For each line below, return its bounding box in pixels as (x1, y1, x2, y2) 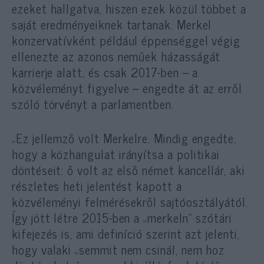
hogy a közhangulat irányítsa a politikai (12, 143, 220, 164)
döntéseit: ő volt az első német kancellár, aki (12, 159, 245, 180)
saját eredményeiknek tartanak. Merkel (12, 14, 212, 34)
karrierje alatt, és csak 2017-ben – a (12, 61, 199, 82)
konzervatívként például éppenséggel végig (12, 29, 241, 50)
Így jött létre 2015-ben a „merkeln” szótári (12, 207, 232, 227)
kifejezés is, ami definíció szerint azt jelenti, (12, 223, 240, 243)
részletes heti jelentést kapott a (12, 175, 182, 196)
